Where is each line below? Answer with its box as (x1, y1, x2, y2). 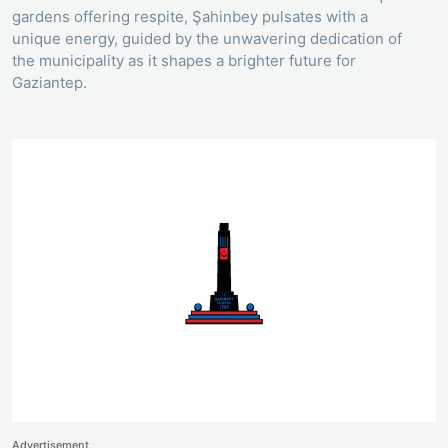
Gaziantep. (12, 73, 87, 93)
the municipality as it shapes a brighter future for (12, 51, 356, 71)
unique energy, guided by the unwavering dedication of (12, 29, 402, 49)
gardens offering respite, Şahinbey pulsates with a (12, 7, 368, 27)
